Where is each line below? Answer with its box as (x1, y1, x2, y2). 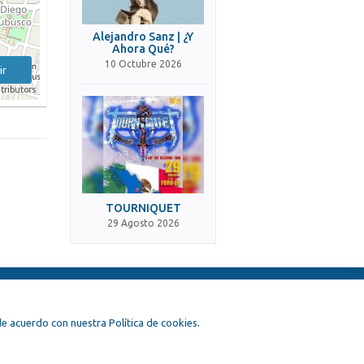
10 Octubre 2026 (104, 58, 182, 69)
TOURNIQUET (105, 201, 181, 214)
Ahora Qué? (111, 42, 175, 55)
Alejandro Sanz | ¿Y (93, 30, 193, 43)
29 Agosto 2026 (106, 218, 180, 228)
